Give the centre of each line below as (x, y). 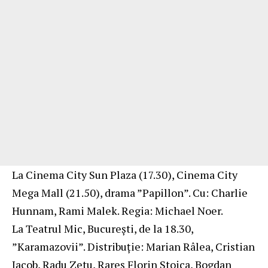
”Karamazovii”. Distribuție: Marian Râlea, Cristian (133, 247)
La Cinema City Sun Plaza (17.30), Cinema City (125, 175)
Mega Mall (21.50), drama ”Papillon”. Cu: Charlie (130, 193)
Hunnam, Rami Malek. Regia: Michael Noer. (118, 211)
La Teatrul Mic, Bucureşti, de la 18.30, (103, 229)
